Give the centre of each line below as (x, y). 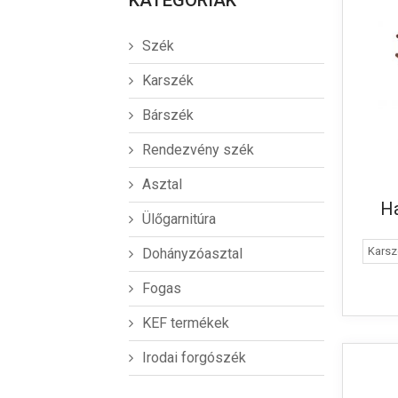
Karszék (168, 80)
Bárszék (168, 115)
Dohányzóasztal (192, 254)
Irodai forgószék (194, 358)
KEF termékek (186, 323)
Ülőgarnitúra (179, 219)
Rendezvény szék (198, 150)
